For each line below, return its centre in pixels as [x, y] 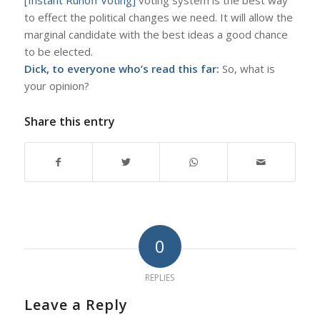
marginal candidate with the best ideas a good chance [156, 34]
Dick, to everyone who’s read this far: [121, 68]
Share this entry [69, 121]
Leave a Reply [76, 304]
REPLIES [160, 277]
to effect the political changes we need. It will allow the [158, 17]
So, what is [247, 68]
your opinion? [56, 85]
